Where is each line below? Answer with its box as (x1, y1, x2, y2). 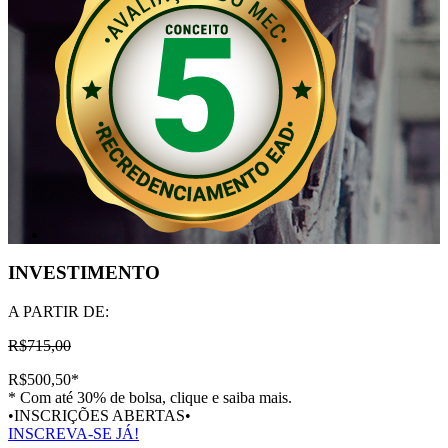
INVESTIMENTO (8, 262, 160, 284)
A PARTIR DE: (8, 303, 109, 321)
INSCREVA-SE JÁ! (8, 425, 139, 443)
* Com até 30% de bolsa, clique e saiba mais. (8, 389, 292, 407)
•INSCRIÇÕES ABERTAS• (8, 407, 191, 425)
